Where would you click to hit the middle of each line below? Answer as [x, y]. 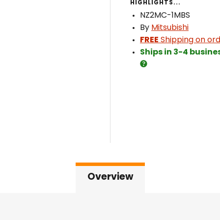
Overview [110, 178]
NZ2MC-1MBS [165, 16]
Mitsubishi [170, 28]
